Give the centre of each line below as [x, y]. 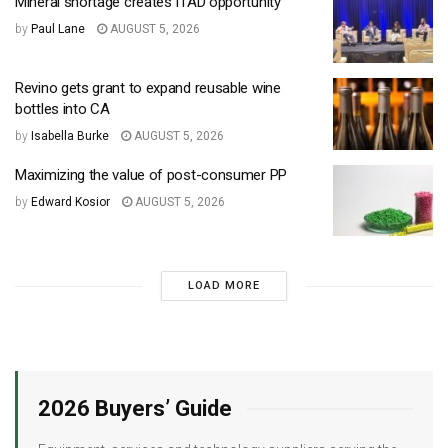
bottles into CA [62, 109]
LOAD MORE [223, 286]
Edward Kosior [70, 201]
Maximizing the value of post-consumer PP [153, 174]
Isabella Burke [70, 136]
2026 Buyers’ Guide [135, 409]
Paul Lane [58, 28]
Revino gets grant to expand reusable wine [148, 88]
